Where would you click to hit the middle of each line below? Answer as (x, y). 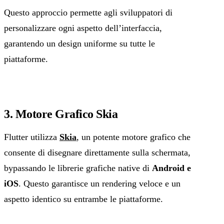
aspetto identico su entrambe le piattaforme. (83, 199)
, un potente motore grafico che (133, 137)
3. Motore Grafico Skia (61, 114)
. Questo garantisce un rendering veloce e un (99, 183)
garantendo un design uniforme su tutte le (79, 43)
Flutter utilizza (32, 137)
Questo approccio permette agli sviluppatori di (88, 12)
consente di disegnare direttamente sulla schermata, (97, 152)
